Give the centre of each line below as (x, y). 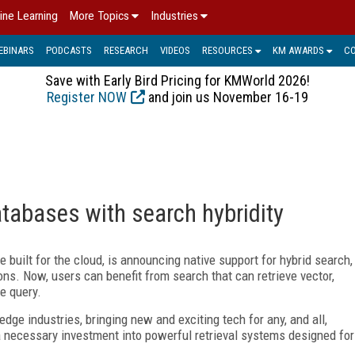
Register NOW (87, 97)
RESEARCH (126, 50)
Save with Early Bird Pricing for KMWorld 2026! (177, 80)
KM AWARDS (298, 50)
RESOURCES (227, 50)
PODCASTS (69, 50)
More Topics (99, 16)
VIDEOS (175, 50)
